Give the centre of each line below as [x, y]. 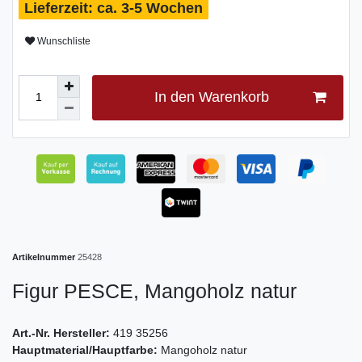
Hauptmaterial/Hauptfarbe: [86, 349]
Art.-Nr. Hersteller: [63, 333]
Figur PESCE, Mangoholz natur [154, 290]
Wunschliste [64, 42]
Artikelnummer [45, 257]
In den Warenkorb [211, 97]
